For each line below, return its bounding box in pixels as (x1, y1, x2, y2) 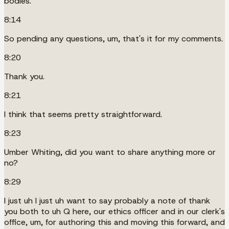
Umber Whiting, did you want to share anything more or (4, 146, 216, 157)
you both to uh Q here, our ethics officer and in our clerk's (4, 205, 225, 217)
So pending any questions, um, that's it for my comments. (4, 33, 223, 44)
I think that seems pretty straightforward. (4, 108, 162, 120)
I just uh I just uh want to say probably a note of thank (4, 195, 210, 206)
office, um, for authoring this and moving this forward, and (4, 216, 225, 227)
